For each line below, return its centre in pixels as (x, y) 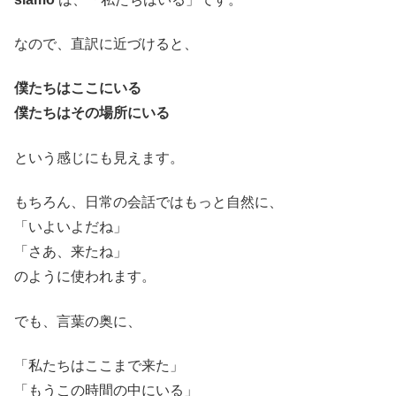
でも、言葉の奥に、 (78, 321)
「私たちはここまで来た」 (99, 366)
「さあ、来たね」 (71, 252)
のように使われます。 (85, 277)
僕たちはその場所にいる (92, 113)
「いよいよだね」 (71, 227)
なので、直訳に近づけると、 (106, 44)
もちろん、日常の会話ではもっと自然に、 (148, 202)
